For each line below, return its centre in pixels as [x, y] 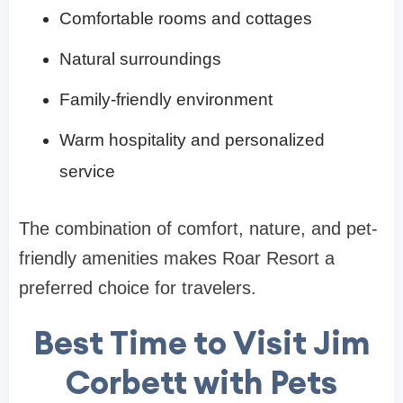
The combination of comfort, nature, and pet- [198, 228]
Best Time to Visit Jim [201, 342]
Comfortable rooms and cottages [186, 18]
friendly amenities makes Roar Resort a [177, 258]
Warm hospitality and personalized [192, 139]
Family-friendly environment [166, 99]
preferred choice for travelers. [138, 287]
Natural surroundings [140, 58]
